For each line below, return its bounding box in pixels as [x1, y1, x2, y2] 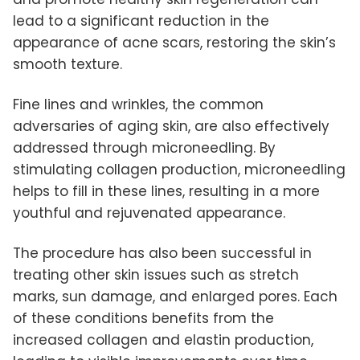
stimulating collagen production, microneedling [13, 159, 346, 179]
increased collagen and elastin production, [13, 329, 313, 350]
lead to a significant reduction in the [13, 10, 269, 31]
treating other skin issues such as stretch [13, 264, 299, 284]
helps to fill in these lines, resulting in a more [13, 181, 320, 201]
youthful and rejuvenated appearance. [13, 202, 285, 223]
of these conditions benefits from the [13, 308, 274, 328]
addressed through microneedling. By [13, 137, 276, 157]
